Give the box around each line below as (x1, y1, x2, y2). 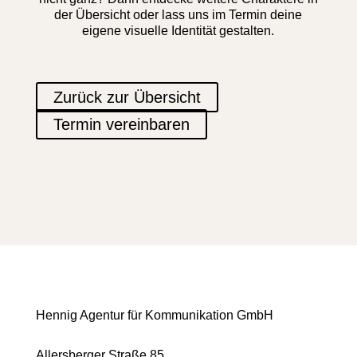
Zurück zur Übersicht (53, 88, 201, 106)
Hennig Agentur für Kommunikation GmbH (35, 308, 273, 322)
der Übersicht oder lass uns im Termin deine (54, 7, 303, 22)
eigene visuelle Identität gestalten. (82, 23, 275, 37)
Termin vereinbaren (53, 115, 190, 133)
